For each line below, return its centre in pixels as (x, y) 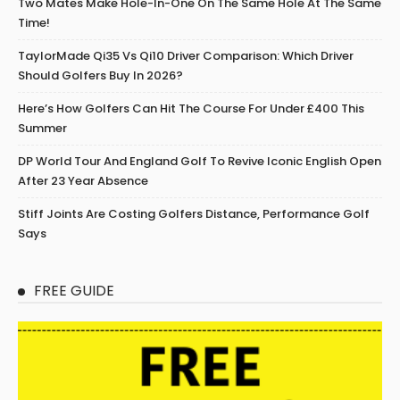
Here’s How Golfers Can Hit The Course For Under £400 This (191, 109)
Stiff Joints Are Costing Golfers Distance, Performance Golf (194, 214)
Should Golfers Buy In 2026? (100, 76)
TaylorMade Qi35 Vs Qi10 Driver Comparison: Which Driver (186, 56)
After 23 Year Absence (83, 181)
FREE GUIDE (74, 291)
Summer (42, 129)
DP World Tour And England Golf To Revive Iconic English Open (200, 162)
